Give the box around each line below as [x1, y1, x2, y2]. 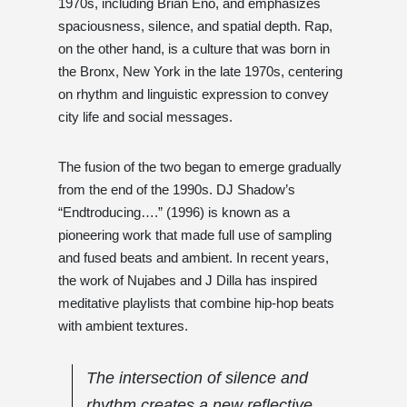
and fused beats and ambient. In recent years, [58, 249, 329, 265]
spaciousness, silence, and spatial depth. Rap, [58, 17, 333, 34]
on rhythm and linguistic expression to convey [58, 85, 329, 102]
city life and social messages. [58, 108, 233, 124]
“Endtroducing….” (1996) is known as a [58, 203, 290, 220]
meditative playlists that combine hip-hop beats [58, 294, 334, 311]
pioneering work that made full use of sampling [58, 226, 332, 243]
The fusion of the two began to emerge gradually [58, 158, 342, 174]
